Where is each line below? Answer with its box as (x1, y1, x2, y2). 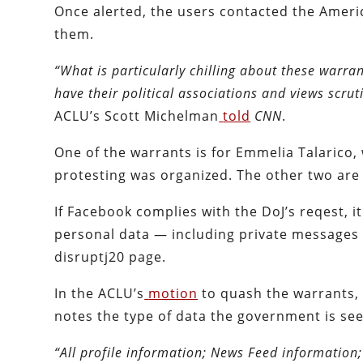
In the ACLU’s (54, 284, 145, 303)
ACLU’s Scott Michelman (54, 107, 220, 126)
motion (148, 284, 199, 303)
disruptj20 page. (54, 248, 167, 267)
